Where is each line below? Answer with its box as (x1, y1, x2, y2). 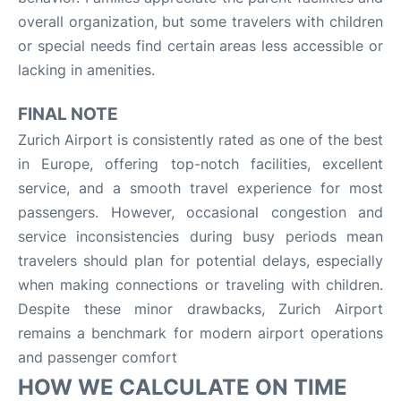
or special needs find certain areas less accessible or (18, 36, 383, 55)
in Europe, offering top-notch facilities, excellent (18, 154, 383, 173)
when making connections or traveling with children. (18, 275, 383, 294)
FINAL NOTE (18, 103, 118, 124)
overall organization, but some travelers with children (18, 12, 383, 30)
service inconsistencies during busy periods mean (18, 226, 383, 245)
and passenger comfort (18, 347, 177, 366)
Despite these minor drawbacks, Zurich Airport (18, 299, 383, 318)
